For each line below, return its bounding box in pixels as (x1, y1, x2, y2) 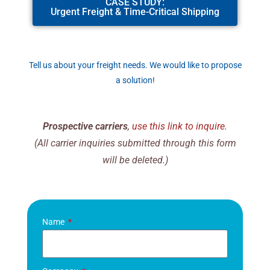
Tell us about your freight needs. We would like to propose (28, 60, 242, 71)
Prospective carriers (43, 121, 128, 133)
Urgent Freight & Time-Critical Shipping (51, 5, 219, 17)
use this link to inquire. (132, 121, 227, 133)
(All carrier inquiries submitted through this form (34, 137, 236, 149)
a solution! (115, 75, 155, 86)
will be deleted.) (102, 154, 168, 166)
